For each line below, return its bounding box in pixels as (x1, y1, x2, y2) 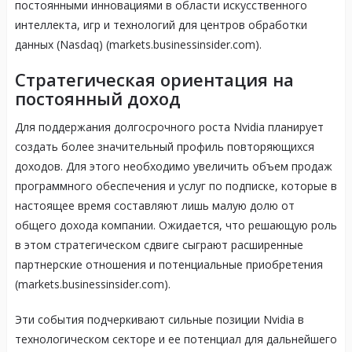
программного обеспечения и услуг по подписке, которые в (14, 178, 337, 194)
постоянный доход (14, 86, 181, 111)
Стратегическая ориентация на (14, 68, 294, 92)
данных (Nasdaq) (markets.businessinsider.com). (14, 37, 262, 53)
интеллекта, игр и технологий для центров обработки (14, 17, 307, 33)
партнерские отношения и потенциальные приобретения (14, 257, 323, 273)
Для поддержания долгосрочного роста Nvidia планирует (14, 119, 324, 135)
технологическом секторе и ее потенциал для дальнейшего (14, 332, 337, 347)
